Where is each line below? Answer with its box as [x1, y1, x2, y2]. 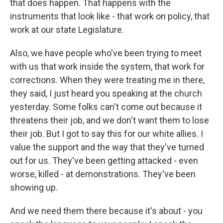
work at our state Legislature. [10, 24, 124, 35]
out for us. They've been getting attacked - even [10, 155, 198, 166]
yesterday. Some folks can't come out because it [10, 102, 202, 112]
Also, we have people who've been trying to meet [10, 48, 202, 58]
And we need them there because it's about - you [10, 206, 203, 216]
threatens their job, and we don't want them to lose [10, 115, 209, 125]
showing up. [10, 182, 58, 193]
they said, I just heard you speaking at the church [10, 88, 202, 99]
